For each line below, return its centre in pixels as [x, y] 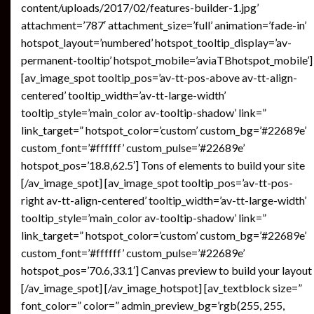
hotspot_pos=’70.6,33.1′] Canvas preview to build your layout [166, 270]
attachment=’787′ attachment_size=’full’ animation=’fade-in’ [164, 25]
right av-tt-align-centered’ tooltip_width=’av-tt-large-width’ [164, 200]
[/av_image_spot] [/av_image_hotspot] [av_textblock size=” [162, 288]
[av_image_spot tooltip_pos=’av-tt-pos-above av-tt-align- [159, 77]
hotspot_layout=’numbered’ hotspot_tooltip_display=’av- [156, 42]
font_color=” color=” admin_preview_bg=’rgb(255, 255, [153, 305]
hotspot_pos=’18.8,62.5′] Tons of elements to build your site [163, 165]
